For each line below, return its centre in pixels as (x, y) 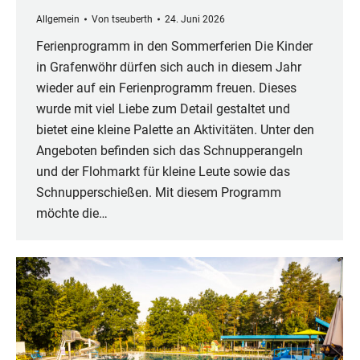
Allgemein (58, 20)
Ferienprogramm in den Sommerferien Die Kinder (174, 47)
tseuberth (132, 20)
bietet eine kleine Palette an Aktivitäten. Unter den (175, 130)
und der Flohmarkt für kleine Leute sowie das (163, 172)
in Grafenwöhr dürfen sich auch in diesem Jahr (169, 67)
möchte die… (72, 214)
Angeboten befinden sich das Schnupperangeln (170, 151)
